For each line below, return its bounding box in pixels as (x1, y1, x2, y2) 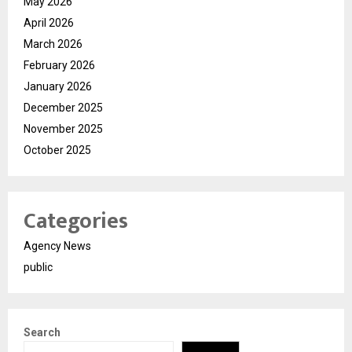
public (24, 261, 53, 274)
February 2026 (24, 59, 95, 72)
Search (24, 326, 60, 339)
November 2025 (24, 123, 103, 136)
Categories (24, 203, 128, 240)
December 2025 (24, 101, 103, 115)
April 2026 (24, 16, 74, 30)
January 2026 (24, 80, 92, 93)
